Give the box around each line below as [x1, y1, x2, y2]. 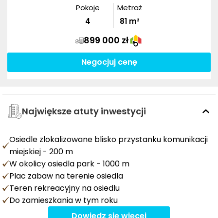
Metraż [117, 2, 142, 13]
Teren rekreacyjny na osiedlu [9, 182, 120, 194]
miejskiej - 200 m [9, 145, 73, 157]
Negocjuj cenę [81, 56, 137, 68]
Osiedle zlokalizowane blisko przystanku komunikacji [9, 133, 208, 145]
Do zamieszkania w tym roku [9, 194, 118, 206]
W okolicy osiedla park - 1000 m [9, 158, 129, 169]
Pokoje [76, 2, 100, 13]
